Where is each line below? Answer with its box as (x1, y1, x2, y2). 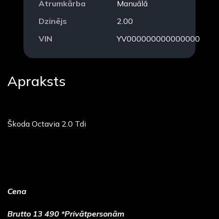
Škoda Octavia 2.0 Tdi (7, 119, 86, 129)
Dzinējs (39, 16, 67, 26)
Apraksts (7, 72, 66, 90)
